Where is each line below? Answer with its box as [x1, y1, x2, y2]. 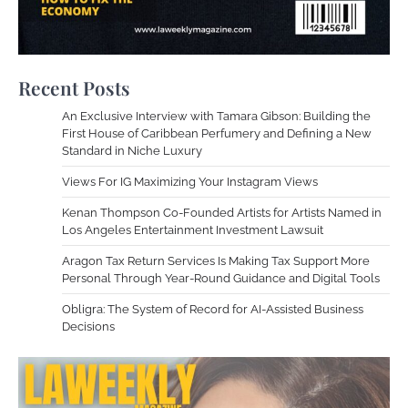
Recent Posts [18, 75, 130, 101]
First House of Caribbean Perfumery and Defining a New [62, 127, 372, 141]
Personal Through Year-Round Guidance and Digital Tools [62, 271, 380, 286]
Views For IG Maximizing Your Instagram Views [62, 175, 318, 189]
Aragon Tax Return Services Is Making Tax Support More [62, 254, 370, 269]
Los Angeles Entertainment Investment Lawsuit [62, 223, 323, 238]
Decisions [62, 320, 115, 334]
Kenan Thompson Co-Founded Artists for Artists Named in [62, 206, 382, 220]
